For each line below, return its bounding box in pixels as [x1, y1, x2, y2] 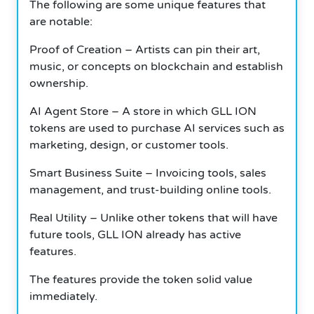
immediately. [29, 289, 97, 303]
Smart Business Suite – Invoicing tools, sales [29, 165, 266, 180]
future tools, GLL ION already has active [29, 227, 241, 242]
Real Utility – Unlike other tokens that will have [29, 210, 278, 225]
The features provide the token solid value [29, 272, 252, 287]
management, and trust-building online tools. [29, 182, 271, 197]
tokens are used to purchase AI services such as [29, 121, 285, 135]
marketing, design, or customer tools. [29, 137, 228, 152]
